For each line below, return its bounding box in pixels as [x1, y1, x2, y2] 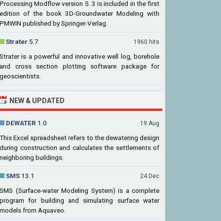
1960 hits [134, 38, 159, 45]
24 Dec [140, 173, 159, 180]
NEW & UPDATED [9, 97, 65, 105]
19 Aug [140, 120, 159, 127]
